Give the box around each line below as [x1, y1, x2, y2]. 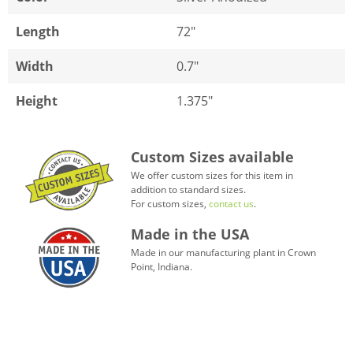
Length [16, 23, 60, 41]
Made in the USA [130, 225, 249, 244]
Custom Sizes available [130, 147, 294, 167]
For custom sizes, [130, 197, 209, 211]
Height [16, 92, 58, 110]
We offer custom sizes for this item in [130, 169, 293, 183]
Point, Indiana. [130, 260, 192, 274]
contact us [208, 197, 254, 211]
